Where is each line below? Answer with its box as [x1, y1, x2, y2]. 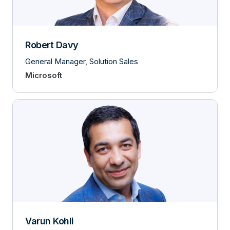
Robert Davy [25, 39, 79, 50]
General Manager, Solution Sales [25, 56, 138, 66]
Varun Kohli [25, 216, 74, 226]
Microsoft [25, 70, 62, 80]
